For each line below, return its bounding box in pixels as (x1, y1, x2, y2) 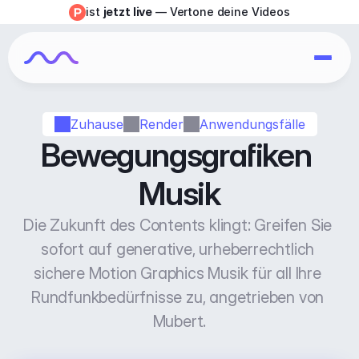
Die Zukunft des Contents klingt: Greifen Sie (22, 216, 333, 235)
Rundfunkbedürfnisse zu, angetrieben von (30, 288, 325, 307)
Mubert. (152, 312, 207, 331)
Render (139, 115, 184, 132)
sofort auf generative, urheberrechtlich (40, 240, 315, 259)
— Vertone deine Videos (152, 5, 290, 18)
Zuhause (70, 115, 123, 132)
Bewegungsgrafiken (41, 135, 312, 175)
